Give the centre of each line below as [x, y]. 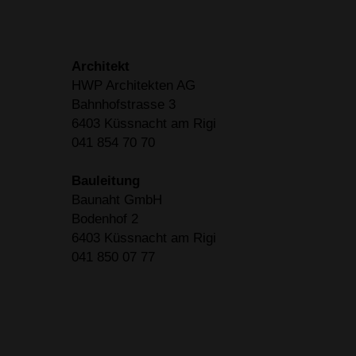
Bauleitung [106, 181]
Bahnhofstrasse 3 [124, 104]
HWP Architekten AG [133, 85]
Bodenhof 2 [105, 219]
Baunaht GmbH [117, 200]
